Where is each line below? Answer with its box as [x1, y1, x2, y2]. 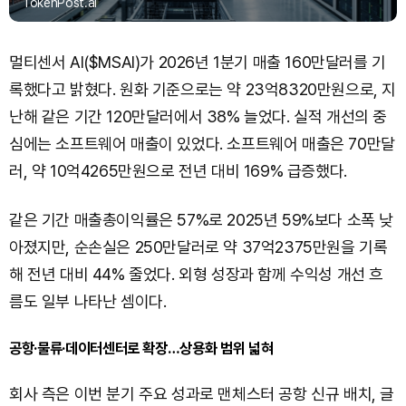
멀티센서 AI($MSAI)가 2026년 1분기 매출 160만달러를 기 [9, 53, 386, 72]
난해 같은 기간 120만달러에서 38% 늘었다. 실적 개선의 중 [9, 107, 388, 126]
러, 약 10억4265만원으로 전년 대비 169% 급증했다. [9, 161, 347, 180]
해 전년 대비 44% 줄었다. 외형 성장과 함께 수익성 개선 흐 [9, 265, 384, 284]
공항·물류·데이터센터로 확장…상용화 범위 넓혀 [9, 339, 274, 357]
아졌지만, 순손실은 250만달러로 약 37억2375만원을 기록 [9, 237, 388, 256]
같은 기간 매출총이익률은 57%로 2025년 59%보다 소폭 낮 [9, 210, 394, 229]
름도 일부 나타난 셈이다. [9, 292, 167, 311]
